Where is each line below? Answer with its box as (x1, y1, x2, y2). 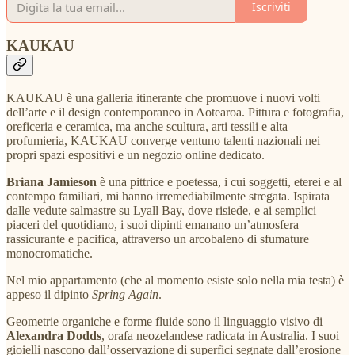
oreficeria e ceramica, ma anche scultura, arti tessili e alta (6, 119, 288, 133)
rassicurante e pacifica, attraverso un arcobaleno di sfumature (6, 231, 309, 246)
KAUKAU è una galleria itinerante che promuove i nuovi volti (6, 90, 320, 105)
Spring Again (92, 287, 158, 301)
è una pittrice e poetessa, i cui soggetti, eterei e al (97, 174, 342, 189)
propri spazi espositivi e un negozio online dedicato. (6, 147, 265, 162)
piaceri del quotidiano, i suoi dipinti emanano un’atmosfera (6, 217, 299, 231)
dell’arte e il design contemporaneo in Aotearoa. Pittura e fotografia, (6, 105, 344, 119)
